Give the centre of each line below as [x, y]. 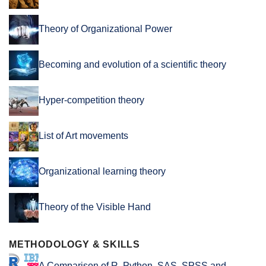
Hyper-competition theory [91, 100]
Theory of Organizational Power [105, 29]
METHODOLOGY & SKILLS [75, 245]
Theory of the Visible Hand [95, 207]
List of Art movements [83, 136]
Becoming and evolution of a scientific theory [132, 65]
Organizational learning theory [102, 172]
